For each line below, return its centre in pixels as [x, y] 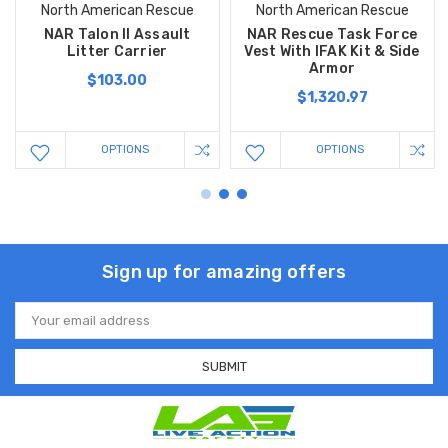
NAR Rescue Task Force [332, 35]
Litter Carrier [117, 52]
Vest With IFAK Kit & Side [332, 52]
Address [41, 327]
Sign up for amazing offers [224, 272]
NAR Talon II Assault [117, 35]
